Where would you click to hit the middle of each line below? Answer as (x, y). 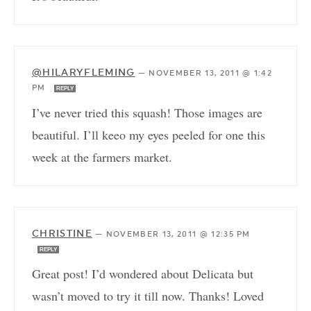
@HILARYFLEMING (84, 73)
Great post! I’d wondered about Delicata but (143, 274)
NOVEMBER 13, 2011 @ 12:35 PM (178, 235)
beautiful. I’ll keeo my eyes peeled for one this (149, 135)
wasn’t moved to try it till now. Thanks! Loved (148, 296)
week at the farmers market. (102, 157)
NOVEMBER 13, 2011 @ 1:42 (211, 74)
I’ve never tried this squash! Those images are (147, 113)
